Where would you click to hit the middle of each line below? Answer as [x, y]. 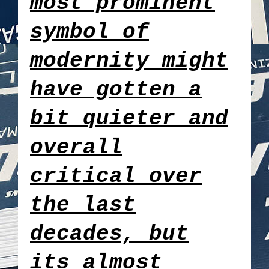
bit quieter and [129, 118]
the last [83, 205]
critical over [116, 176]
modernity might [129, 61]
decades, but [109, 234]
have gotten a [116, 89]
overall [76, 147]
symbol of [89, 32]
